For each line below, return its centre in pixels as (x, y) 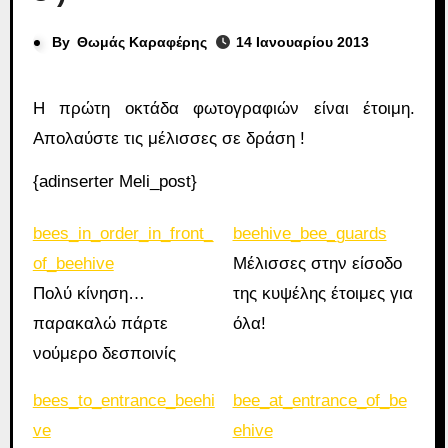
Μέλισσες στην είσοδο (317, 263)
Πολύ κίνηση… (88, 293)
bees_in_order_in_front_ (122, 233)
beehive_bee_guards (309, 233)
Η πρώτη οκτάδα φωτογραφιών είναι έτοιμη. (38, 108)
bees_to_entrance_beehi (123, 400)
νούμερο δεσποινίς (104, 353)
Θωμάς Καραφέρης (142, 42)
